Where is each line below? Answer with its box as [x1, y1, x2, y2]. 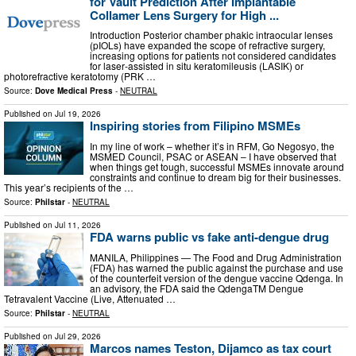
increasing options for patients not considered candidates [90, 48, 336, 63]
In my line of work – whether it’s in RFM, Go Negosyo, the [90, 138, 335, 153]
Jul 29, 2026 [55, 330, 101, 342]
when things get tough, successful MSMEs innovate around [90, 159, 344, 173]
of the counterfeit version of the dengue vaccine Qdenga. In [90, 270, 343, 284]
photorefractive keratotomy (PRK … [4, 69, 156, 83]
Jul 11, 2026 [55, 219, 101, 230]
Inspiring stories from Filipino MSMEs [90, 117, 300, 135]
